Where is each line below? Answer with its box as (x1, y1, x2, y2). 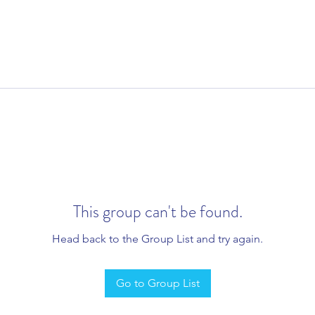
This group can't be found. (72, 199, 243, 224)
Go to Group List (115, 276, 200, 290)
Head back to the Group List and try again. (52, 231, 263, 245)
